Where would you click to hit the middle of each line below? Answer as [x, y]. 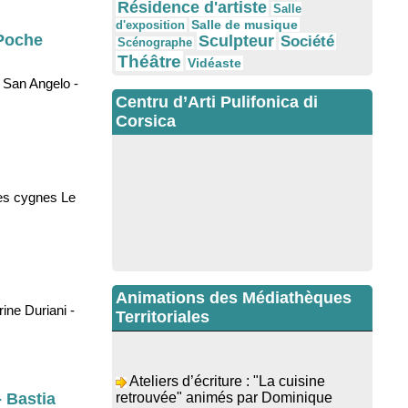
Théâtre [149, 61]
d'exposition [150, 25]
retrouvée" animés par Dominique [224, 383]
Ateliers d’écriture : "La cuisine [227, 367]
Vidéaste [214, 63]
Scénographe [155, 43]
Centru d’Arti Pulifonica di [217, 102]
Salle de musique [245, 25]
